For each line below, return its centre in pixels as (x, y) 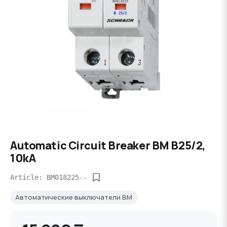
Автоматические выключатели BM (74, 197)
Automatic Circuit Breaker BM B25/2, (108, 145)
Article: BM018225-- (49, 177)
